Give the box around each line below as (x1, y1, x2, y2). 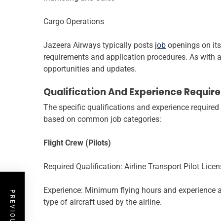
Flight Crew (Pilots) (43, 138, 111, 148)
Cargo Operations (43, 17, 104, 27)
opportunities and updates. (43, 64, 137, 74)
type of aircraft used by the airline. (43, 197, 162, 207)
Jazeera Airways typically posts (43, 40, 155, 50)
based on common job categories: (43, 114, 161, 124)
